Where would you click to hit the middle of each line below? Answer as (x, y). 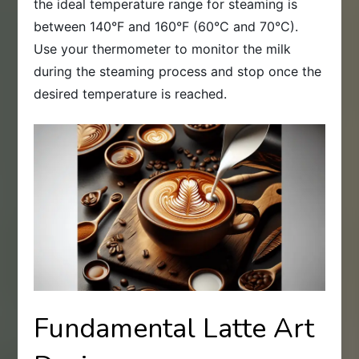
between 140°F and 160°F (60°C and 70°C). (166, 27)
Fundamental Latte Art (174, 328)
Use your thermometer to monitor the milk (163, 49)
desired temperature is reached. (131, 94)
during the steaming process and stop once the (178, 72)
